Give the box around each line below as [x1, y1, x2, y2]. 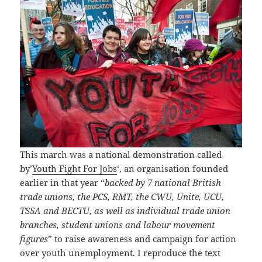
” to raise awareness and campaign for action [48, 233, 237, 245]
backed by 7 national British [105, 177, 222, 189]
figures [20, 233, 49, 245]
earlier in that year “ [20, 177, 105, 189]
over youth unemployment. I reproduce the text [20, 247, 221, 259]
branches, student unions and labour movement [20, 219, 216, 231]
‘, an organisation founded [117, 163, 229, 175]
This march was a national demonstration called [20, 149, 222, 161]
